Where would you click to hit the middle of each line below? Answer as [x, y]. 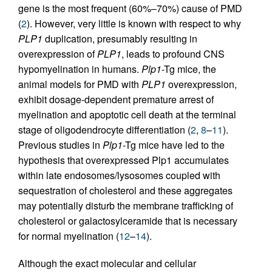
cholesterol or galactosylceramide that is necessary [128, 221]
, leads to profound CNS [173, 54]
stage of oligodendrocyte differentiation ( [104, 130]
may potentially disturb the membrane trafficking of [126, 206]
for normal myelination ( [69, 236]
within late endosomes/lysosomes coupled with [119, 175]
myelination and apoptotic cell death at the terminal [127, 115]
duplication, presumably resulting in [120, 39]
